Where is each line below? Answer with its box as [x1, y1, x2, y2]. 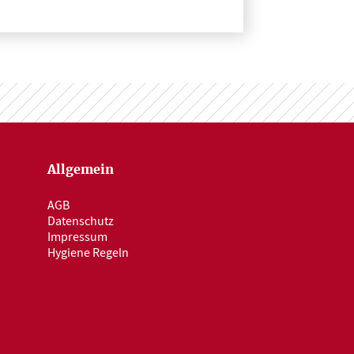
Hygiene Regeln [47, 245, 129, 261]
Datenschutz [47, 213, 114, 229]
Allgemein [47, 164, 114, 176]
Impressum [47, 229, 107, 245]
